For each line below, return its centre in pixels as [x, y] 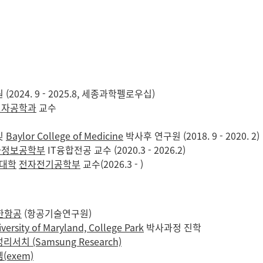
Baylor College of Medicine [65, 136]
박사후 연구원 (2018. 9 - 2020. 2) [191, 136]
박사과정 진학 [173, 227]
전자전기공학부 [50, 164]
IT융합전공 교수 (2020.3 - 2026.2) [115, 150]
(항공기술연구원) [57, 213]
